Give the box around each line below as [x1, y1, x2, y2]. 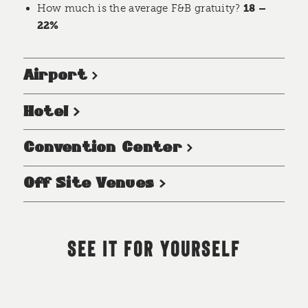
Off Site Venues [23, 176, 155, 191]
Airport [23, 68, 87, 83]
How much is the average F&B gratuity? [36, 2, 243, 15]
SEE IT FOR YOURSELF [67, 235, 241, 261]
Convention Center [23, 140, 182, 155]
